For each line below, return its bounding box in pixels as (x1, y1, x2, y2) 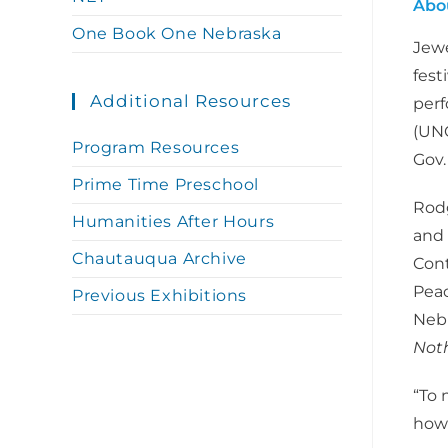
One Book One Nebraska (72, 24, 282, 43)
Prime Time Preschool (72, 175, 259, 194)
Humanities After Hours (72, 212, 275, 231)
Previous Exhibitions (72, 286, 247, 305)
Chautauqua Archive (72, 249, 247, 268)
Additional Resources (90, 91, 291, 111)
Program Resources (72, 138, 240, 157)
